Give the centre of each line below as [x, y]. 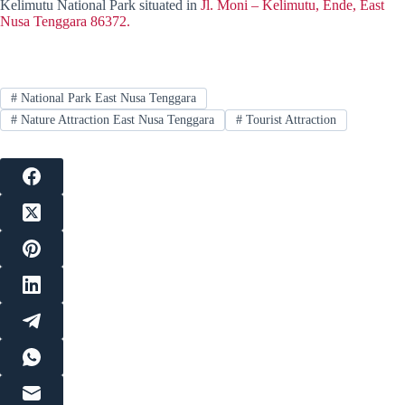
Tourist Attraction [289, 120]
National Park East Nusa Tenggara [106, 98]
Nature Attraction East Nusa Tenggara [115, 120]
